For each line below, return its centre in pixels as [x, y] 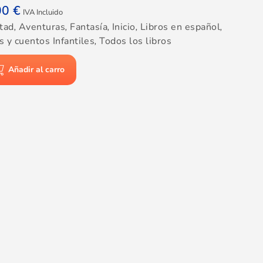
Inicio [124, 27]
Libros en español [180, 27]
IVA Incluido [43, 13]
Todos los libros [136, 41]
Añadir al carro [37, 69]
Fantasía [89, 27]
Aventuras [42, 27]
